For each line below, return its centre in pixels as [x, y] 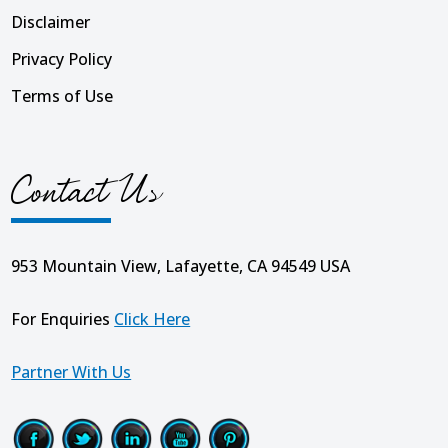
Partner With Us [71, 372]
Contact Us [85, 193]
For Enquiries [63, 319]
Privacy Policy [62, 58]
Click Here [152, 319]
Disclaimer [51, 21]
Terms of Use [62, 95]
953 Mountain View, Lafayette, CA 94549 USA [181, 266]
